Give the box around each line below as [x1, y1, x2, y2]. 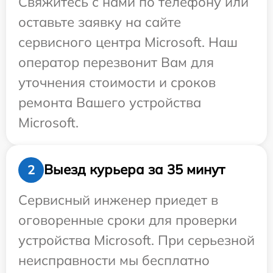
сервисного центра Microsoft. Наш [18, 33, 238, 51]
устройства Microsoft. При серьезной [18, 231, 255, 249]
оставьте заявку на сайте [18, 13, 181, 30]
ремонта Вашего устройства [18, 93, 201, 111]
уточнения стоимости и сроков [18, 73, 216, 91]
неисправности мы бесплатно [18, 251, 210, 269]
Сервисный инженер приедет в [18, 191, 218, 208]
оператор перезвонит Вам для [18, 53, 214, 71]
